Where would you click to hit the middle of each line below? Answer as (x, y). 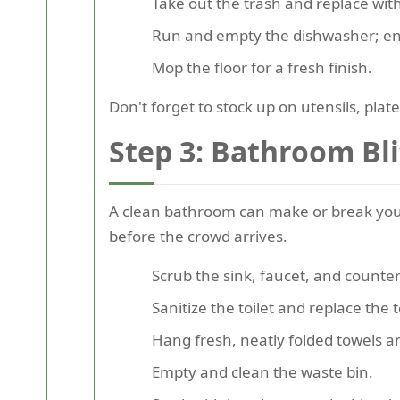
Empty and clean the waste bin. (262, 371)
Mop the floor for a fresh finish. (262, 67)
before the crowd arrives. (198, 236)
